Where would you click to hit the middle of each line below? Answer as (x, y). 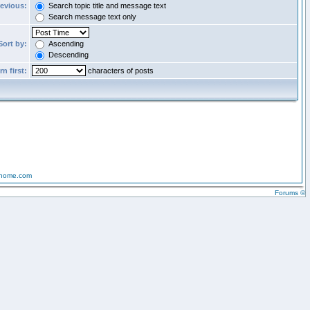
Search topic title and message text (106, 6)
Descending (67, 55)
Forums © (290, 193)
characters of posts (120, 71)
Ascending (65, 44)
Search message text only (91, 17)
